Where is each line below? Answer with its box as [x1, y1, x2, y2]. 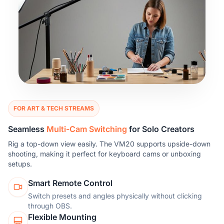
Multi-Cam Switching [46, 124, 127, 134]
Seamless [8, 124, 46, 134]
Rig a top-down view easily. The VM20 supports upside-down [8, 139, 210, 148]
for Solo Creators [127, 124, 194, 134]
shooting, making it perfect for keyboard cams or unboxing [8, 149, 201, 158]
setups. [8, 159, 32, 168]
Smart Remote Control [28, 178, 112, 188]
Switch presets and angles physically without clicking [28, 191, 202, 200]
